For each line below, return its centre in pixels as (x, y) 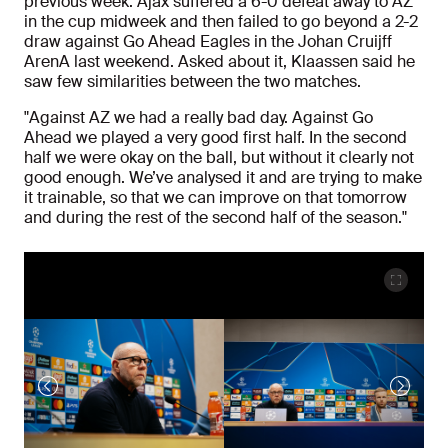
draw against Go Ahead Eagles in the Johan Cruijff (208, 42)
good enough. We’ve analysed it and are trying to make (223, 178)
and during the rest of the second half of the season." (215, 218)
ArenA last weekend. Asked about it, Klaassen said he (219, 62)
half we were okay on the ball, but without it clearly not (219, 158)
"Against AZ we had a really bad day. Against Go (198, 118)
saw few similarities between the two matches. (192, 82)
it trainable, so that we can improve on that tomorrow (215, 198)
